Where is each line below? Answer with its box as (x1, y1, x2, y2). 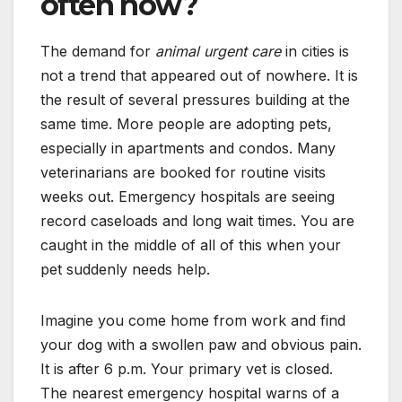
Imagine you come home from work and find (40, 310, 345, 329)
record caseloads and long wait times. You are (40, 211, 354, 230)
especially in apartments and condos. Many (40, 138, 336, 157)
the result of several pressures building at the (40, 90, 350, 109)
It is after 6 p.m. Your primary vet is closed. (40, 359, 333, 378)
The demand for (40, 41, 155, 60)
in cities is (281, 41, 349, 60)
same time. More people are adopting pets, (40, 114, 332, 133)
